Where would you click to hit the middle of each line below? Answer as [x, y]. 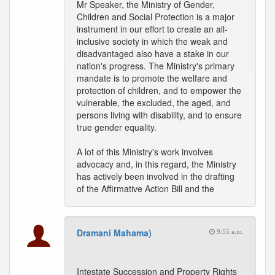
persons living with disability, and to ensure [159, 115]
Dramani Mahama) [114, 233]
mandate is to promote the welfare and [152, 78]
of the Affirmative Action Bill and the [145, 188]
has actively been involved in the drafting [156, 176]
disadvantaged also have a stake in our [153, 53]
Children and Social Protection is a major [156, 17]
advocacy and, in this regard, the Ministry [157, 164]
